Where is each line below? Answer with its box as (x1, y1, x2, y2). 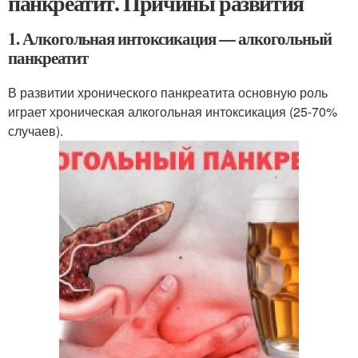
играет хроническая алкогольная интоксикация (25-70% (8, 102, 337, 121)
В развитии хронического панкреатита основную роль (8, 83, 328, 101)
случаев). (8, 121, 63, 140)
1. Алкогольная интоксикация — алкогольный (8, 26, 332, 50)
